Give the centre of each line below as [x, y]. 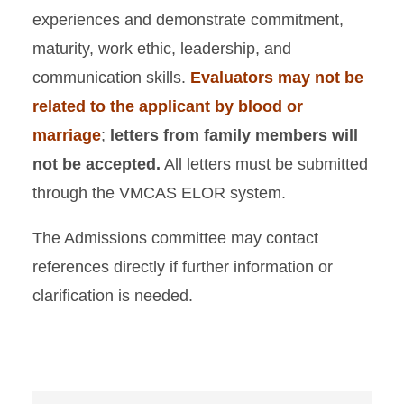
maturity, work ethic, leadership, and [162, 48]
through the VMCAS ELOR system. [159, 193]
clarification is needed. [113, 295]
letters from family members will [234, 135]
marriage [67, 135]
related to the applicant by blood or [168, 106]
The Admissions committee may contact [175, 238]
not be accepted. [96, 164]
